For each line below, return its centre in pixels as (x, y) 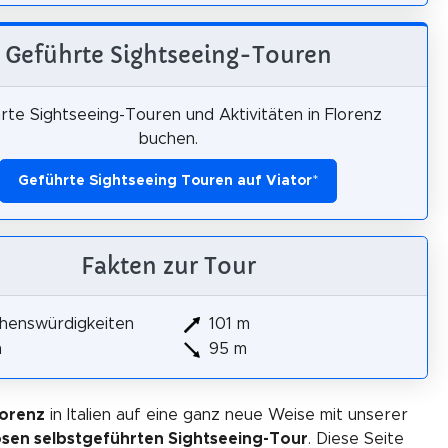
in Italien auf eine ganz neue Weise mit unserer (226, 414)
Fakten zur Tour (168, 266)
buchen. (168, 139)
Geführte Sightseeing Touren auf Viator (165, 181)
